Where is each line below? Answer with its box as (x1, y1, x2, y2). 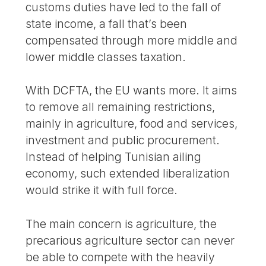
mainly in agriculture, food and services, (26, 116, 238, 131)
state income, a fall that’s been (26, 16, 188, 31)
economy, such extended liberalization (26, 166, 230, 181)
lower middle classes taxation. (26, 49, 186, 64)
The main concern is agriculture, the (26, 217, 217, 232)
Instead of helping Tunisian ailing (26, 150, 202, 164)
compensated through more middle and (26, 33, 238, 47)
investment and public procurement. (26, 133, 220, 148)
